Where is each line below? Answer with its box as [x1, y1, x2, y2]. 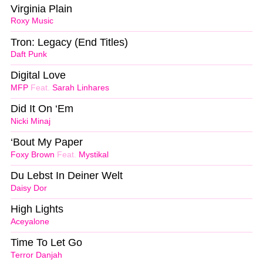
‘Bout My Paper [11, 136, 83, 149]
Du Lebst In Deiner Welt [11, 170, 123, 182]
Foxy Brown [11, 150, 55, 159]
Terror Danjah [11, 250, 62, 259]
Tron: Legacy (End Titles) [11, 36, 128, 48]
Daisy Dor [11, 183, 47, 193]
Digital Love [11, 69, 66, 82]
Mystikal [79, 150, 109, 159]
